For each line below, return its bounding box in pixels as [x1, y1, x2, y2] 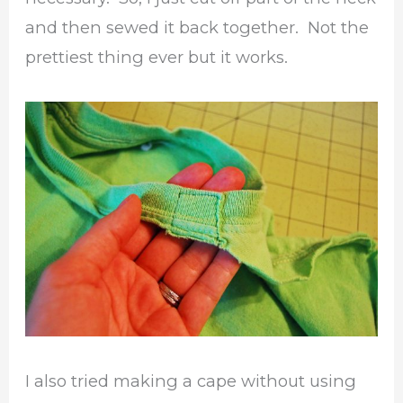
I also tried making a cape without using [25, 371, 357, 391]
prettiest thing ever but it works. [25, 46, 289, 67]
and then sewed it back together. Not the [25, 16, 370, 38]
